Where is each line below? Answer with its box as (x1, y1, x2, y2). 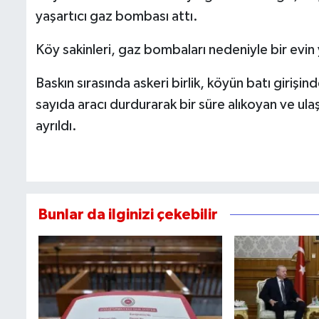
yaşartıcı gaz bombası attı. (36, 9, 198, 23)
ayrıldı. (36, 118, 77, 133)
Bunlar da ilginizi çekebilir (38, 207, 219, 223)
